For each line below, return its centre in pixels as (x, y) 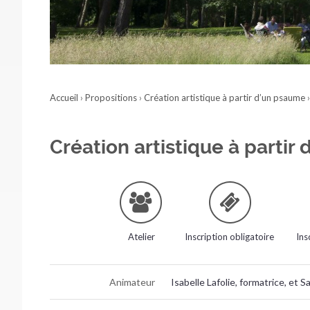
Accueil (64, 97)
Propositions (111, 97)
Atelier (141, 236)
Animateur (133, 282)
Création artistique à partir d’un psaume (225, 97)
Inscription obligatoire (230, 236)
